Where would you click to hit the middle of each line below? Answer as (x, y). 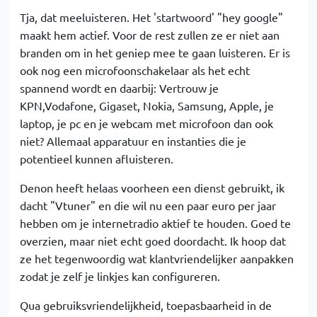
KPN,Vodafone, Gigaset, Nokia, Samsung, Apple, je (147, 105)
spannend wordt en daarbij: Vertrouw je (119, 88)
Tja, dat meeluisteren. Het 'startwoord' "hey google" (151, 17)
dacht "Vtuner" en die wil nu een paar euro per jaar (148, 205)
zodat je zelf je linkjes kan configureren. (120, 276)
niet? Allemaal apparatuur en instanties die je (133, 141)
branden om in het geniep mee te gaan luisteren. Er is (155, 52)
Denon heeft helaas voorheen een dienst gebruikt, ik (152, 188)
